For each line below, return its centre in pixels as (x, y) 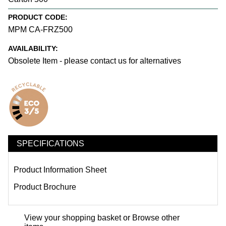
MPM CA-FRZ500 (40, 29)
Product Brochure (45, 187)
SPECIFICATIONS (50, 143)
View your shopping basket (73, 218)
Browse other (156, 218)
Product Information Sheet (60, 170)
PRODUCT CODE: (38, 17)
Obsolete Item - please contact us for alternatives (95, 61)
